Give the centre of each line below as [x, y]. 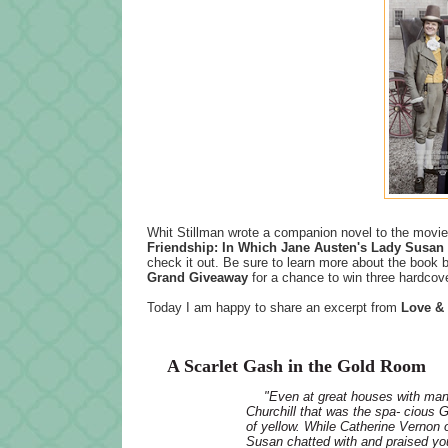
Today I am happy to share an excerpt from [274, 307]
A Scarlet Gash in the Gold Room [296, 365]
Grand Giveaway [197, 277]
